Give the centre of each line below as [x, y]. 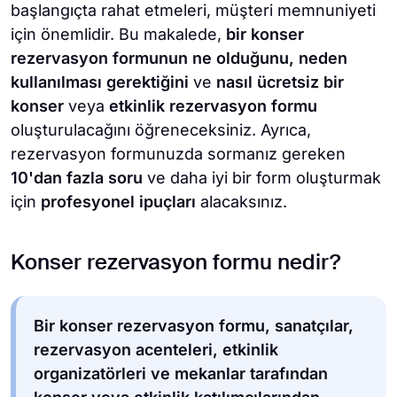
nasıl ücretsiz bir [280, 82]
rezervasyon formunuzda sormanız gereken [178, 154]
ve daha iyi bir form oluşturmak [262, 178]
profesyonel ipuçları [118, 202]
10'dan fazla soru [77, 178]
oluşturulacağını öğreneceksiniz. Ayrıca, [161, 130]
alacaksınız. [241, 202]
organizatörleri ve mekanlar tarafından [181, 374]
